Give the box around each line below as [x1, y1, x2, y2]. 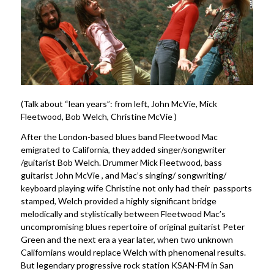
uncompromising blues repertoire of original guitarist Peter [20, 221, 245, 232]
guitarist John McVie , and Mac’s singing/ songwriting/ [20, 169, 226, 180]
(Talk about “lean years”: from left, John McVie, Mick [20, 98, 217, 109]
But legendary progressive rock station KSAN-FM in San [20, 259, 234, 270]
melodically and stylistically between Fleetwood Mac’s [20, 208, 226, 219]
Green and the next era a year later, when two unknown [20, 234, 233, 245]
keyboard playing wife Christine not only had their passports [20, 182, 252, 193]
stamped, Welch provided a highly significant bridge [20, 195, 217, 206]
